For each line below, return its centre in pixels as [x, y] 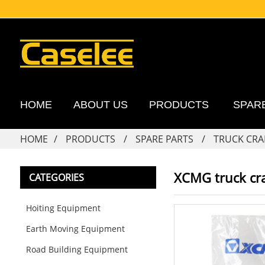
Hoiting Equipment [63, 208]
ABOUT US [100, 105]
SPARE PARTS [164, 139]
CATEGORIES [56, 177]
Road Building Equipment [77, 249]
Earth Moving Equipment [75, 229]
